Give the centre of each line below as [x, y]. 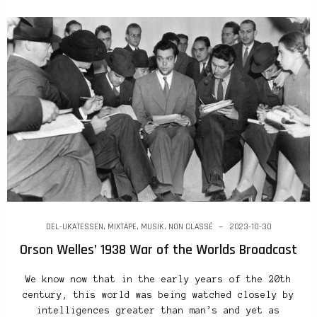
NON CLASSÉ [190, 226]
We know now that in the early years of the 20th [158, 279]
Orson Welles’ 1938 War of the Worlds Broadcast [158, 249]
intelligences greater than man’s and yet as [158, 310]
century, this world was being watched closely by [158, 295]
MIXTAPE [122, 226]
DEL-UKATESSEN [74, 226]
